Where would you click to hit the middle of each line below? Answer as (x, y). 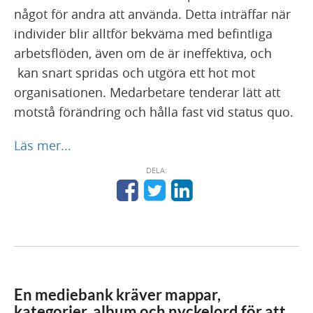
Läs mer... (43, 146)
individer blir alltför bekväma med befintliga (143, 34)
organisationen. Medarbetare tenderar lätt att (147, 93)
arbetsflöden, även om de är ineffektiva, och (143, 53)
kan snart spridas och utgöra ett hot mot (134, 73)
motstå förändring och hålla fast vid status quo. (154, 112)
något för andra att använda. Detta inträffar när (152, 14)
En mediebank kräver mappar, (117, 295)
